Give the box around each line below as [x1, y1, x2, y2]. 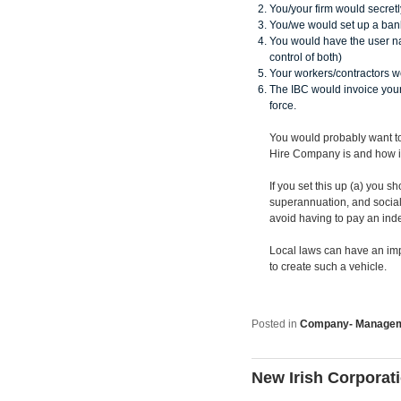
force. [269, 98, 296, 112]
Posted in [252, 317, 297, 330]
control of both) [269, 50, 342, 64]
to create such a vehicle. [269, 260, 387, 273]
